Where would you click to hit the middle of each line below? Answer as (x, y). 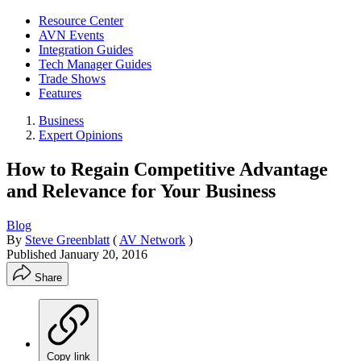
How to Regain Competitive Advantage (167, 169)
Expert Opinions (81, 135)
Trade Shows (72, 79)
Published (33, 254)
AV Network (152, 239)
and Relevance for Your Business (141, 191)
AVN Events (71, 35)
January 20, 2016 (104, 254)
